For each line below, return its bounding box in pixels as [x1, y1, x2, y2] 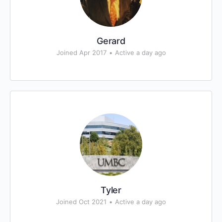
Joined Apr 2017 [56, 49, 107, 56]
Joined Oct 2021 [56, 198, 107, 206]
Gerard [97, 36, 125, 46]
